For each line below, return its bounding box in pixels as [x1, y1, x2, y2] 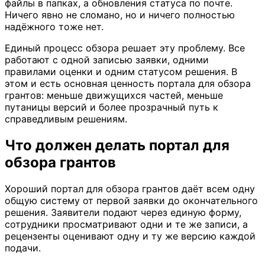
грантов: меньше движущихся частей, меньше [5, 89, 223, 101]
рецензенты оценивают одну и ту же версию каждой [5, 230, 256, 242]
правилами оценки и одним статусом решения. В [5, 65, 237, 77]
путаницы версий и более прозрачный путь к [5, 101, 218, 113]
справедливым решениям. [5, 112, 127, 125]
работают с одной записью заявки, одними [5, 53, 209, 66]
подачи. [5, 241, 41, 254]
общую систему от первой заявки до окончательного [5, 194, 258, 206]
